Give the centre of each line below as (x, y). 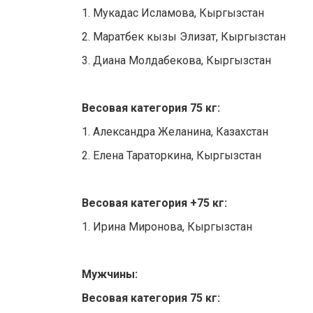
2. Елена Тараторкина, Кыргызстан (172, 156)
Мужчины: (110, 275)
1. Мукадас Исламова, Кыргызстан (173, 13)
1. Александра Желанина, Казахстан (175, 132)
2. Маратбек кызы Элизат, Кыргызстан (184, 37)
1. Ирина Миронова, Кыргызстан (167, 227)
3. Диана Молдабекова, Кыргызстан (176, 61)
